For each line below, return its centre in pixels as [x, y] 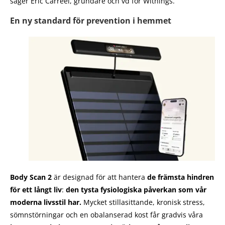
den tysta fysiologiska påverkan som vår [136, 189]
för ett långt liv [36, 189]
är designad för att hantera [100, 177]
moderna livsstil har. [47, 202]
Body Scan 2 [32, 177]
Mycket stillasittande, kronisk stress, [144, 202]
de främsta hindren [181, 177]
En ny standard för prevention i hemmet [91, 20]
